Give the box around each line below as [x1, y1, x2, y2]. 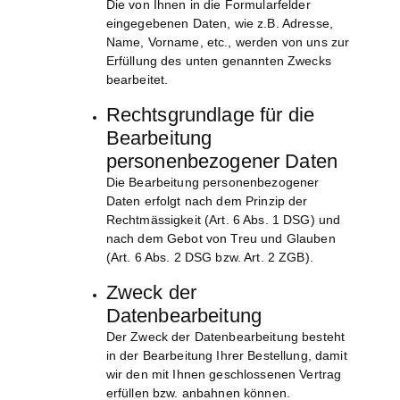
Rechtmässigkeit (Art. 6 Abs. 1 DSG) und [105, 212, 341, 228]
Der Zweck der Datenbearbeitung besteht [105, 329, 346, 345]
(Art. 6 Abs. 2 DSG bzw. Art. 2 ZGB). [105, 250, 313, 265]
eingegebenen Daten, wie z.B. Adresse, [105, 16, 333, 31]
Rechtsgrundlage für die [105, 104, 314, 127]
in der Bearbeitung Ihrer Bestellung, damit [105, 348, 347, 363]
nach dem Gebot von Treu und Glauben [105, 231, 336, 246]
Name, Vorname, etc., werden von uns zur [105, 35, 350, 50]
